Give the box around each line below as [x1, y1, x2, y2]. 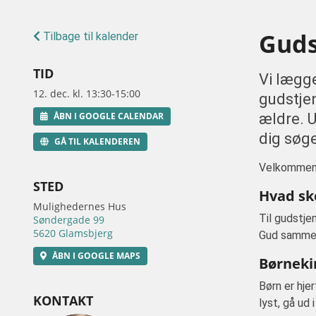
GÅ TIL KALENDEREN [54, 135, 140, 147]
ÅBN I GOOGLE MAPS [52, 250, 140, 262]
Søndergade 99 [33, 213, 104, 226]
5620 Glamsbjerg [33, 226, 113, 240]
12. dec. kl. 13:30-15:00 [33, 87, 140, 100]
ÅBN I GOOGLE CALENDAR [54, 110, 164, 122]
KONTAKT [33, 292, 93, 309]
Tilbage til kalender [40, 30, 138, 43]
